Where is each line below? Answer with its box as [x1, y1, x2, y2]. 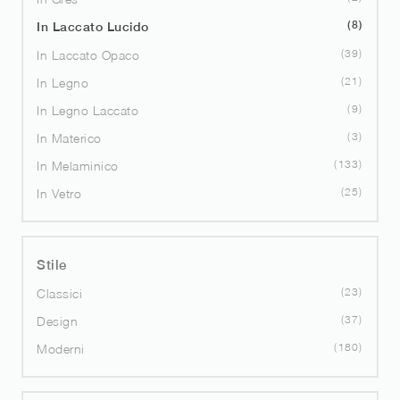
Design [37, 312, 78, 329]
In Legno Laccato [37, 102, 138, 118]
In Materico [37, 129, 102, 146]
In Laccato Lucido [37, 19, 149, 34]
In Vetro [37, 185, 81, 201]
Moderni [37, 340, 85, 356]
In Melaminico [37, 157, 119, 173]
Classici [37, 285, 82, 301]
